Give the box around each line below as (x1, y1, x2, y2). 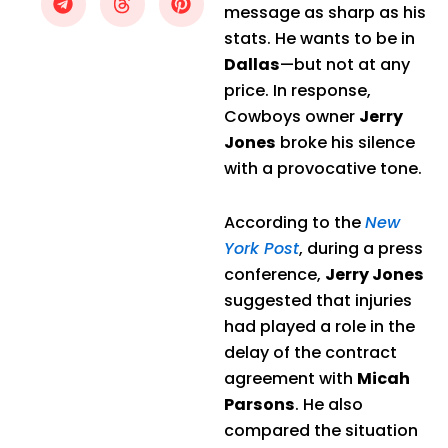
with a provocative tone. (224, 156, 422, 180)
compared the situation (224, 418, 418, 442)
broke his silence (276, 130, 415, 154)
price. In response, (224, 78, 371, 102)
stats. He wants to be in (224, 26, 415, 50)
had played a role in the (224, 314, 415, 338)
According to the (224, 210, 365, 234)
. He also (295, 392, 363, 416)
